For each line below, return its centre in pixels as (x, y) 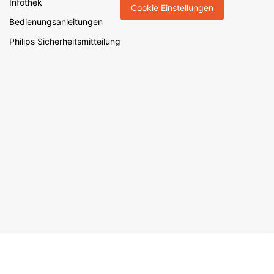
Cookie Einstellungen (172, 8)
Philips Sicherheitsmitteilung (65, 41)
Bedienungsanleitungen (56, 22)
